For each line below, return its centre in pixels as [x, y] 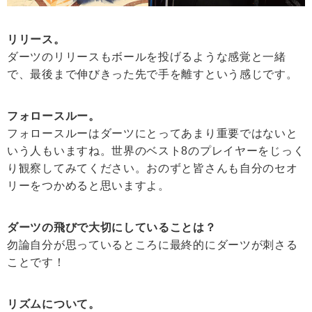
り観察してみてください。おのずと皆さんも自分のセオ [153, 169]
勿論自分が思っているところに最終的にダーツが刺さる [153, 245]
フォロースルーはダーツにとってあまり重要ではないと [153, 134]
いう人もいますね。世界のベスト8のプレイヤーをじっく [156, 151]
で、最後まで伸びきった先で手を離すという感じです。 [153, 75]
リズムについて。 [54, 304]
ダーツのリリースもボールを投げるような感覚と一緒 [147, 57]
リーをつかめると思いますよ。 [88, 186]
